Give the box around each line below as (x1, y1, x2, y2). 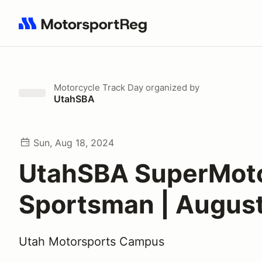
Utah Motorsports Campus (19, 235, 164, 249)
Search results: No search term (18, 24, 154, 36)
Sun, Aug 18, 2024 (33, 137, 114, 149)
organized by (143, 82, 199, 93)
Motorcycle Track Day (54, 82, 143, 93)
